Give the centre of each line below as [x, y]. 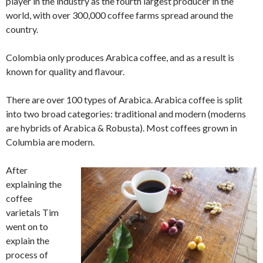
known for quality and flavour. [65, 72]
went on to [27, 227]
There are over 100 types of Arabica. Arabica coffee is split [124, 100]
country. [22, 29]
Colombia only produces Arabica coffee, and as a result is [120, 58]
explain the [28, 241]
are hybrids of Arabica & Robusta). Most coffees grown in [122, 128]
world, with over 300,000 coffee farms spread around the [119, 15]
